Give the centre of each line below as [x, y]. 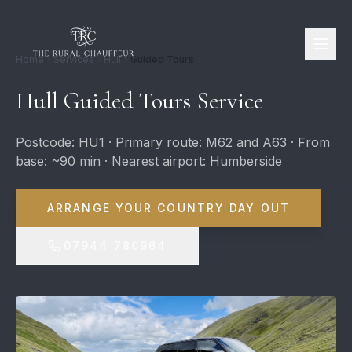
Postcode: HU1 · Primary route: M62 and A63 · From [173, 142]
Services [74, 59]
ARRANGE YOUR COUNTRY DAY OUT [169, 208]
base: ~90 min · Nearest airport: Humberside [149, 161]
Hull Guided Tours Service [139, 101]
